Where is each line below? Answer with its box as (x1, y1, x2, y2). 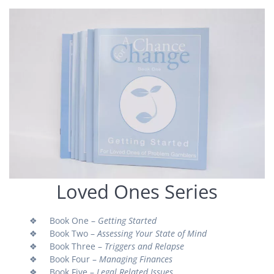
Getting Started (98, 215, 157, 227)
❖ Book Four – (29, 253, 100, 265)
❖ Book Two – (29, 228, 98, 240)
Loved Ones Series (56, 179, 218, 205)
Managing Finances (99, 253, 173, 265)
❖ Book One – (29, 215, 98, 227)
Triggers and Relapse (105, 240, 185, 253)
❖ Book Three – (29, 240, 105, 253)
